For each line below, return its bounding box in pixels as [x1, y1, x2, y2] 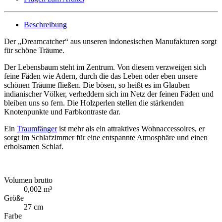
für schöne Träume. [4, 46, 64, 55]
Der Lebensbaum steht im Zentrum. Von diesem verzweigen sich [4, 62, 206, 71]
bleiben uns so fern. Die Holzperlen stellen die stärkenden [4, 98, 184, 107]
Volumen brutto [4, 175, 53, 184]
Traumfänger [17, 124, 57, 133]
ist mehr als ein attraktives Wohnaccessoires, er [57, 124, 205, 133]
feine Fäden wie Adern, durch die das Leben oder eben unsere [4, 71, 198, 80]
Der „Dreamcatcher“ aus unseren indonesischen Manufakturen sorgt [4, 37, 217, 46]
